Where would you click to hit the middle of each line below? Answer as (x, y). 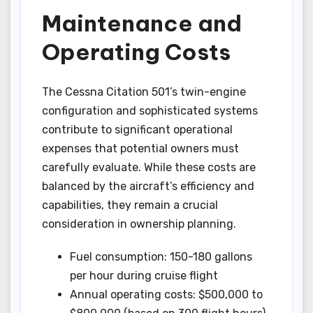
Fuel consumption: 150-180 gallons (161, 256)
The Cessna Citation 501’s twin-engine (144, 92)
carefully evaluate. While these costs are (149, 167)
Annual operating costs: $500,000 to (166, 294)
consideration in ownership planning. (139, 224)
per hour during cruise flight (144, 275)
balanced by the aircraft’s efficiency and (148, 186)
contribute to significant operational (137, 129)
